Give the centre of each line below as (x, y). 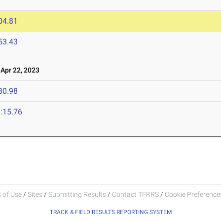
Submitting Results (77, 194)
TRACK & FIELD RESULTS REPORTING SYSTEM (110, 212)
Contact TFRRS (136, 194)
